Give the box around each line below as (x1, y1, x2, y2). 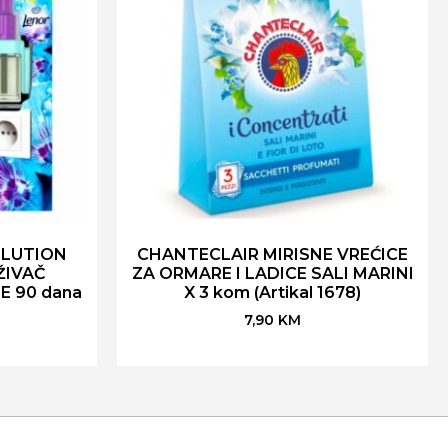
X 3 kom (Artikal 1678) (184, 282, 361, 302)
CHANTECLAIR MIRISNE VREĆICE (137, 244, 408, 264)
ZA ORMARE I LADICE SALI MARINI (131, 263, 414, 283)
